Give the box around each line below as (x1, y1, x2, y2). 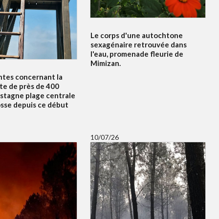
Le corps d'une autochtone (90, 31, 183, 40)
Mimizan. (90, 59, 121, 68)
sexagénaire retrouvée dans (90, 40, 187, 49)
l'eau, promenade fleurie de (90, 49, 183, 59)
